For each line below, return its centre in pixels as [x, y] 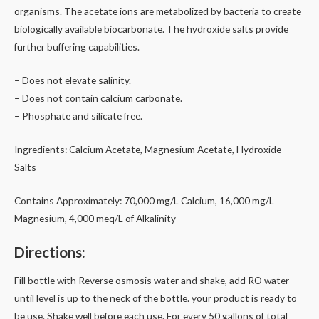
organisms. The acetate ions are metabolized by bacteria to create [158, 11]
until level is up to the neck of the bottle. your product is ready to [156, 298]
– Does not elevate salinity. [73, 80]
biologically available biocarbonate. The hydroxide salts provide [151, 29]
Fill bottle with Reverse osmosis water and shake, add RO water [152, 281]
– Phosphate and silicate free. [78, 116]
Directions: [50, 252]
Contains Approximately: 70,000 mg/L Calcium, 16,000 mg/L [144, 200]
